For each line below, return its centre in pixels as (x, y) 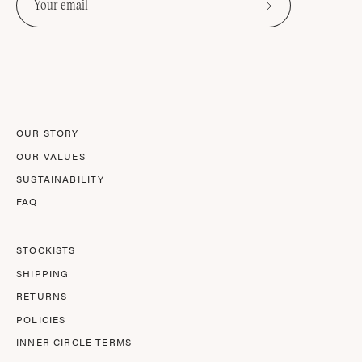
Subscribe (292, 15)
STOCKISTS (46, 250)
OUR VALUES (51, 156)
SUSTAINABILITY (61, 179)
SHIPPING (43, 273)
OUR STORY (48, 133)
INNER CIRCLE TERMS (74, 342)
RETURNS (42, 296)
